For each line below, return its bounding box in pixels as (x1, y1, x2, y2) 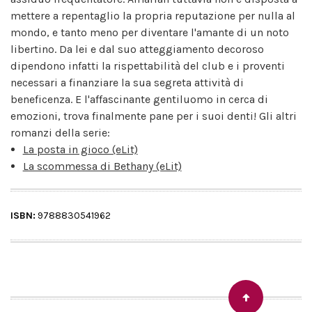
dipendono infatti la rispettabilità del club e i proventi (10, 58, 285, 72)
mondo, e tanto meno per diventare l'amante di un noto (10, 25, 289, 39)
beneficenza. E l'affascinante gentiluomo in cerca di (10, 92, 268, 106)
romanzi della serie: (10, 125, 110, 139)
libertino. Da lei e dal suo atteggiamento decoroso (10, 42, 264, 56)
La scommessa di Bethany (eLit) (22, 159, 182, 173)
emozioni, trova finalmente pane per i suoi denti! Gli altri (10, 109, 297, 123)
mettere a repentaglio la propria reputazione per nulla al (10, 8, 295, 22)
